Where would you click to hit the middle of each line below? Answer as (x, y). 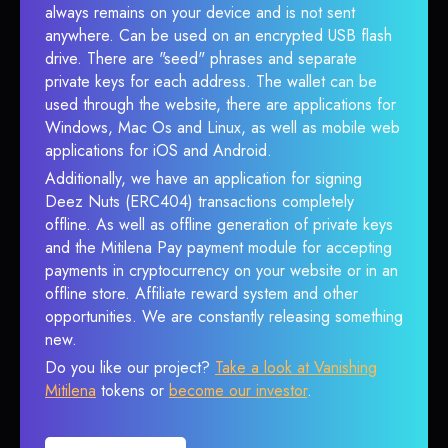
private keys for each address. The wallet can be (211, 81)
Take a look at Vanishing (296, 367)
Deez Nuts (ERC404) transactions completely (199, 201)
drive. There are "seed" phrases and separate (201, 58)
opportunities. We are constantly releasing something (224, 316)
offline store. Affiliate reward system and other (201, 293)
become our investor (238, 390)
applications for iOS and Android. (158, 150)
